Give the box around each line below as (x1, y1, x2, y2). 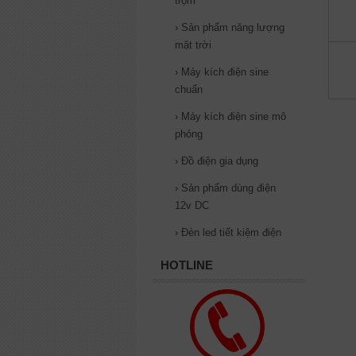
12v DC (175, 199, 209, 211)
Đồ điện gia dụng (181, 155, 258, 167)
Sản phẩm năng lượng (181, 21, 284, 33)
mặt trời (175, 39, 211, 51)
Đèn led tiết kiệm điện (181, 226, 281, 238)
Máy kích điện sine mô (181, 110, 286, 122)
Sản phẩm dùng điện (181, 182, 276, 194)
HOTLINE (161, 258, 213, 272)
